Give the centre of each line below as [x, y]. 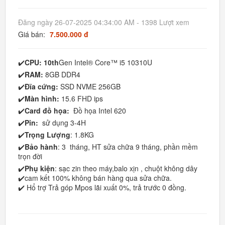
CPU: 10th [42, 62]
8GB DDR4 [63, 74]
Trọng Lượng [47, 135]
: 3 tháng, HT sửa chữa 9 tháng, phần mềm [128, 147]
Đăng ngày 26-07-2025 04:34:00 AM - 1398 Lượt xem [104, 22]
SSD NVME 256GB [89, 86]
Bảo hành [41, 147]
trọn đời [30, 156]
